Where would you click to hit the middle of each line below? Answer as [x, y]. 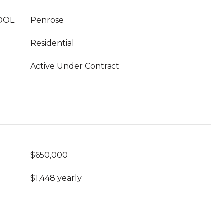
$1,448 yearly [56, 178]
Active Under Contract [75, 66]
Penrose [47, 20]
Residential [52, 43]
